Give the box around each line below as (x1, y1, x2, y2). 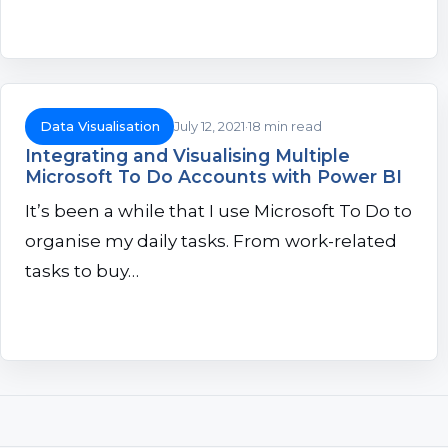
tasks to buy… (25, 261, 139, 282)
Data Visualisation (39, 117, 160, 134)
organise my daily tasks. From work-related (25, 231, 397, 252)
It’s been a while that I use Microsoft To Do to (25, 201, 412, 222)
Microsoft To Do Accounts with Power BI (25, 166, 402, 188)
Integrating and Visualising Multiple (25, 145, 350, 167)
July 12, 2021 (174, 117, 246, 134)
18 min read (248, 117, 323, 134)
